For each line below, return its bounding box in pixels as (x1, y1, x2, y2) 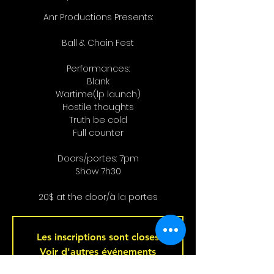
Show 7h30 (75, 165, 121, 178)
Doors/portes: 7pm (57, 152, 139, 165)
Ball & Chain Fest (62, 37, 134, 50)
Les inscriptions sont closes (37, 231, 159, 243)
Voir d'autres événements (40, 246, 156, 258)
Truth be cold (68, 114, 127, 127)
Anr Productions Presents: (43, 11, 153, 24)
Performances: (66, 62, 130, 75)
